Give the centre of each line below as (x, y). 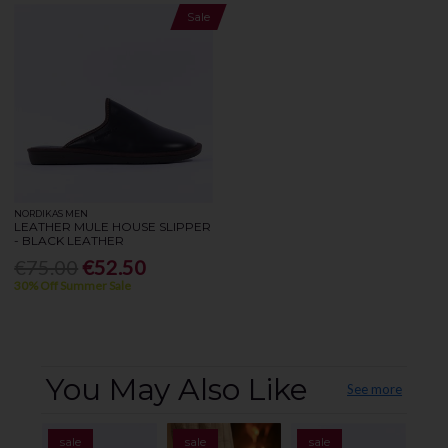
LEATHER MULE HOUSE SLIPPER (113, 227)
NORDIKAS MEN (51, 214)
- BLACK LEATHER (69, 241)
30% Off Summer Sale (73, 285)
